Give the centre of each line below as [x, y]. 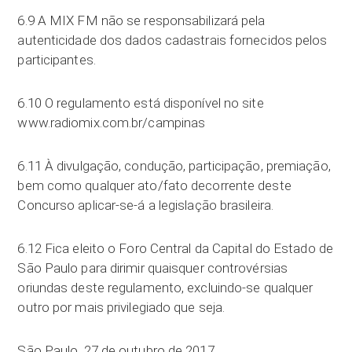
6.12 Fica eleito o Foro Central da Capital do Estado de [175, 248]
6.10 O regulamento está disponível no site [141, 103]
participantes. [57, 60]
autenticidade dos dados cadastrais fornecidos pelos [172, 40]
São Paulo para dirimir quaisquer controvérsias [153, 268]
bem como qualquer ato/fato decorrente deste [154, 185]
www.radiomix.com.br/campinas [112, 123]
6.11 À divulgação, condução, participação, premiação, [174, 166]
